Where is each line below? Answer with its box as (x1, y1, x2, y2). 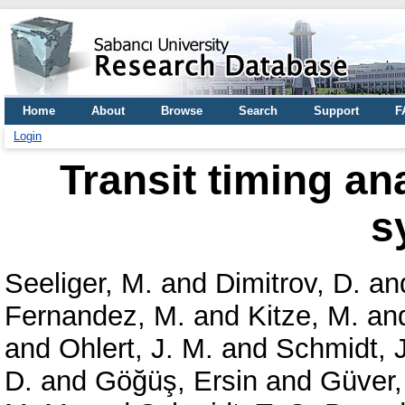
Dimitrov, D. (215, 267, 361, 299)
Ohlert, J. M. (59, 332, 213, 364)
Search (239, 104, 278, 118)
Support (314, 104, 359, 118)
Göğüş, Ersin (95, 364, 258, 397)
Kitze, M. (248, 299, 359, 332)
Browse (161, 104, 202, 118)
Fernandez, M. (5, 299, 185, 332)
